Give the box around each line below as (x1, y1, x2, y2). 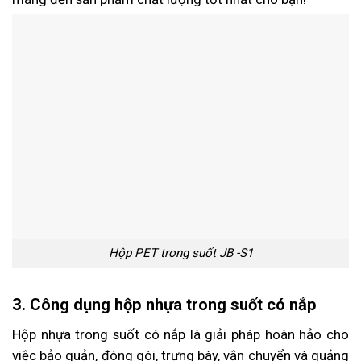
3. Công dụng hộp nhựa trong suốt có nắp (12, 295, 317, 315)
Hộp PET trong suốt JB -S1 (108, 245, 253, 260)
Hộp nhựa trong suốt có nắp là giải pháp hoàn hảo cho (12, 326, 349, 342)
